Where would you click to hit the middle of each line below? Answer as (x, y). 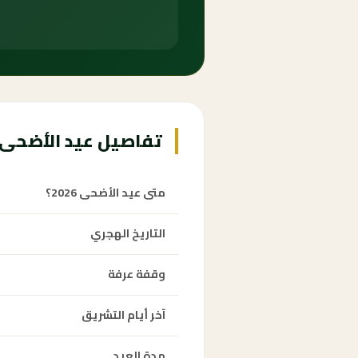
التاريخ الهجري (128, 233)
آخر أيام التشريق (123, 315)
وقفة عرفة (137, 274)
